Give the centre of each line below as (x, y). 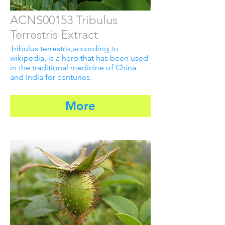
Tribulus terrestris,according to (64, 49)
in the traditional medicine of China (73, 68)
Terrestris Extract (54, 35)
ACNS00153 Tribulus (64, 20)
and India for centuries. (51, 77)
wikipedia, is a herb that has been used (79, 58)
